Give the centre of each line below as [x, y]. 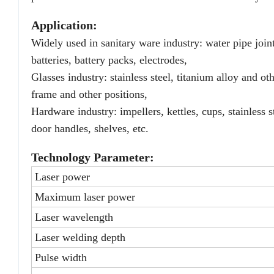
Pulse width [61, 258]
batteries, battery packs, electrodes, [109, 60]
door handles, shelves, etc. [90, 129]
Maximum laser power [85, 197]
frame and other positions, [89, 94]
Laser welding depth [80, 238]
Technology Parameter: [93, 157]
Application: [64, 25]
